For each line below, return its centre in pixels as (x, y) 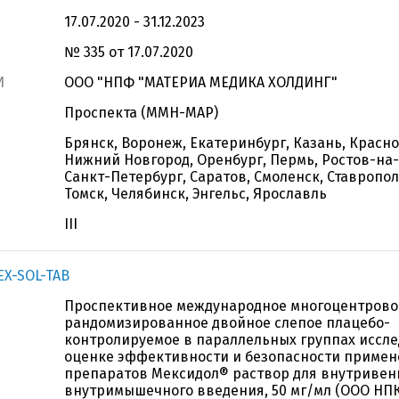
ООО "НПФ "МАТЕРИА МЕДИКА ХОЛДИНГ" (201, 82)
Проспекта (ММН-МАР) (141, 113)
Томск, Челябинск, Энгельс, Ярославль (195, 194)
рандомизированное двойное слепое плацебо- (227, 323)
